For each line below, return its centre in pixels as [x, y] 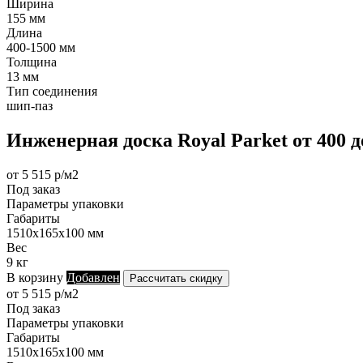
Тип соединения [52, 91]
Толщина [32, 62]
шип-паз [30, 105]
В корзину [35, 277]
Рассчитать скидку [176, 278]
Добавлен [93, 277]
